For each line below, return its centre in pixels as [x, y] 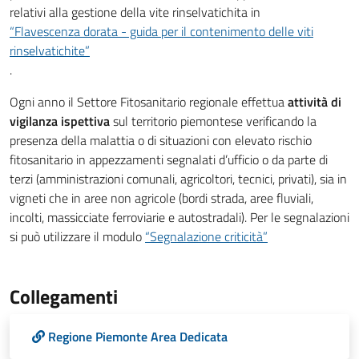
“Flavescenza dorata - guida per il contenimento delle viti [161, 31]
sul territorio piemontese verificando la [213, 121]
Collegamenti [64, 296]
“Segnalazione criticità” [206, 236]
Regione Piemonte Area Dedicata [138, 337]
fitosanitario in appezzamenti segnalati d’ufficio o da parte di [169, 159]
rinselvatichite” [50, 50]
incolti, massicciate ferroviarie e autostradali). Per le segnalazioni [179, 217]
